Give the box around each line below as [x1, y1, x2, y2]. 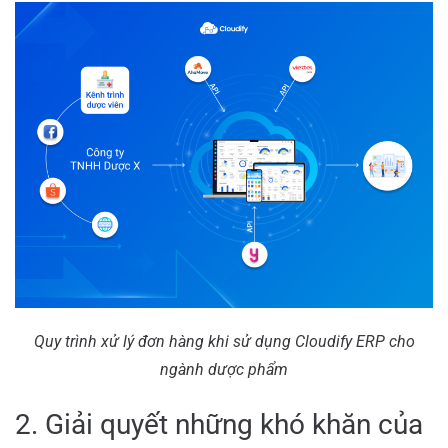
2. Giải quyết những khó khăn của [15, 407, 423, 441]
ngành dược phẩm [160, 359, 288, 379]
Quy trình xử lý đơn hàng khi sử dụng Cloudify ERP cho [33, 331, 415, 351]
